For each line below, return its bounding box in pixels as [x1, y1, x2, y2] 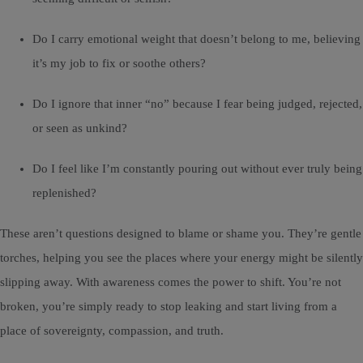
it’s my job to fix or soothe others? [32, 57, 206, 70]
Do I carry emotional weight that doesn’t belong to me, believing [32, 32, 361, 46]
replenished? [32, 186, 96, 200]
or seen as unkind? [32, 122, 127, 135]
